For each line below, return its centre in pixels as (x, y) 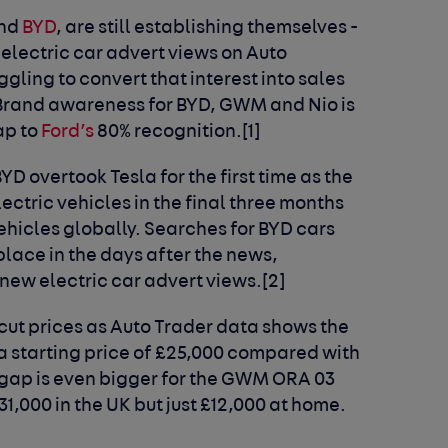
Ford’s (68, 132)
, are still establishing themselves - (207, 28)
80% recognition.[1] (177, 132)
